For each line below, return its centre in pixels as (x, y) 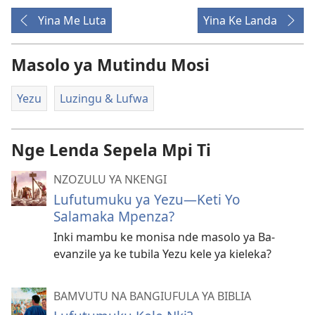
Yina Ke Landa (240, 20)
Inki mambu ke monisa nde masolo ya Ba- (164, 237)
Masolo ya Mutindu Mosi (110, 65)
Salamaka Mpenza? (114, 216)
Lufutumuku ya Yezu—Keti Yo (147, 199)
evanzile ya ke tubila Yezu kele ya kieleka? (162, 253)
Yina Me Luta (72, 20)
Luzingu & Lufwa (104, 98)
